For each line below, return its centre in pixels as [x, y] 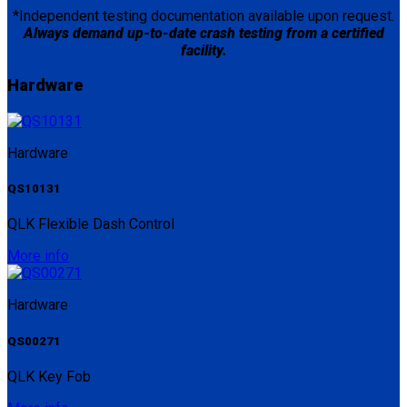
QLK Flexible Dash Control [91, 224]
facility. [203, 50]
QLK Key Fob [49, 376]
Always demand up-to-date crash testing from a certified [203, 33]
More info [38, 256]
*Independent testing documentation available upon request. [203, 15]
